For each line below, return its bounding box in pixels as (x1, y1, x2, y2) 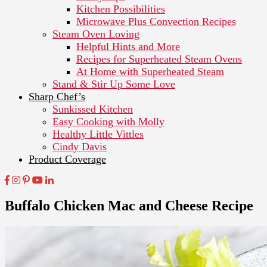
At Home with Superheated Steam (76, 65, 224, 77)
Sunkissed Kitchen (52, 103, 133, 115)
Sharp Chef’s (29, 90, 85, 103)
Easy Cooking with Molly (52, 115, 164, 128)
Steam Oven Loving (52, 27, 139, 40)
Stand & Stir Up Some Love (52, 77, 175, 90)
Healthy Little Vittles (52, 128, 144, 140)
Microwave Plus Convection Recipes (76, 15, 236, 27)
